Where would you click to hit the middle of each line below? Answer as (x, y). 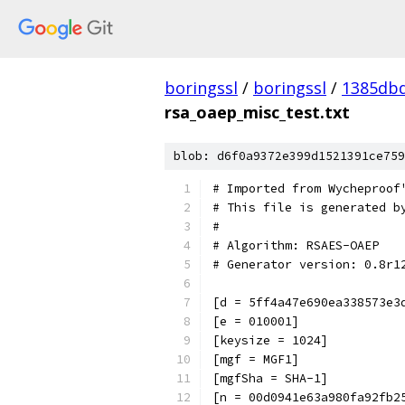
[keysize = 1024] (270, 340)
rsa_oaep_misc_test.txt (257, 112)
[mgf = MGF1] (256, 359)
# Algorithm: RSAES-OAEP (296, 245)
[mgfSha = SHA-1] (270, 378)
